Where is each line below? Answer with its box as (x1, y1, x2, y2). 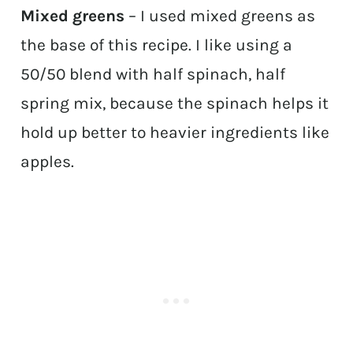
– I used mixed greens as (124, 6, 316, 26)
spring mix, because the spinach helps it (20, 94, 329, 113)
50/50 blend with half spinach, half (20, 65, 286, 84)
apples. (20, 152, 75, 172)
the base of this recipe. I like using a (20, 35, 293, 55)
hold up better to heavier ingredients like (20, 123, 330, 143)
